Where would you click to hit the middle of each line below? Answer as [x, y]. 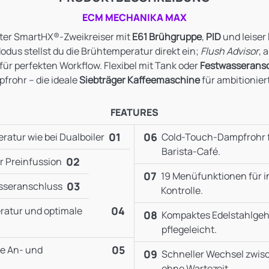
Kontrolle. [182, 190]
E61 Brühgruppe [167, 36]
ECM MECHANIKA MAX [134, 17]
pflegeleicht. [189, 229]
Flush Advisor [229, 51]
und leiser [244, 36]
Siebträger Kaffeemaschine [139, 80]
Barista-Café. [191, 151]
